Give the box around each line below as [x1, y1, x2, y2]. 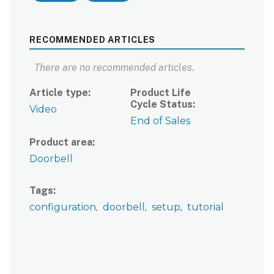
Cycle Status [130, 98, 193, 110]
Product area [29, 136, 92, 148]
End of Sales [130, 114, 191, 127]
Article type [29, 86, 88, 98]
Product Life [130, 86, 191, 98]
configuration [29, 201, 96, 213]
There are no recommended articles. [34, 61, 194, 73]
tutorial [187, 201, 224, 213]
